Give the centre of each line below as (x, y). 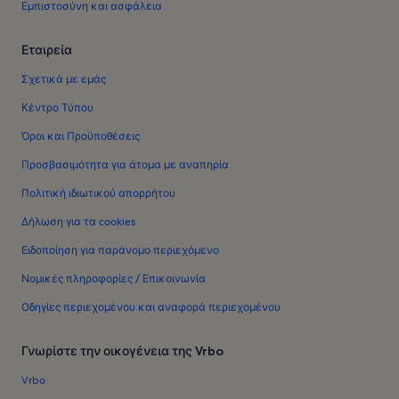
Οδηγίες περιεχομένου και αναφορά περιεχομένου (151, 307)
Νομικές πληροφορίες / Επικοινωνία (114, 279)
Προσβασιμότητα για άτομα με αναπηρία (125, 165)
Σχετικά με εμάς (64, 79)
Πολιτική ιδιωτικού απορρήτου (98, 193)
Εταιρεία (47, 50)
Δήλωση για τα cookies (78, 222)
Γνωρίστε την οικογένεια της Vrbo (122, 351)
